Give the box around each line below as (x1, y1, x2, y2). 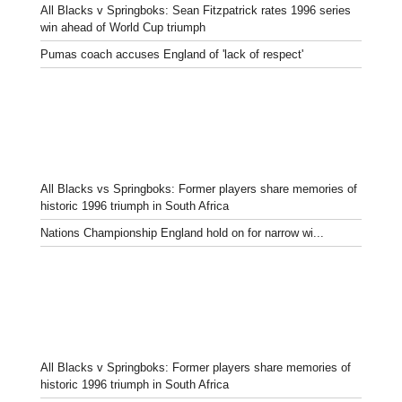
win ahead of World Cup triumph (40, 20, 205, 34)
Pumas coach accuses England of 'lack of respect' (40, 47, 303, 61)
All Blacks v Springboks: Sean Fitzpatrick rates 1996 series (40, 3, 351, 17)
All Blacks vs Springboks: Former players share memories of (40, 181, 357, 196)
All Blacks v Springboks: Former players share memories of (40, 360, 351, 374)
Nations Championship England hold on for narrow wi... (40, 225, 324, 240)
